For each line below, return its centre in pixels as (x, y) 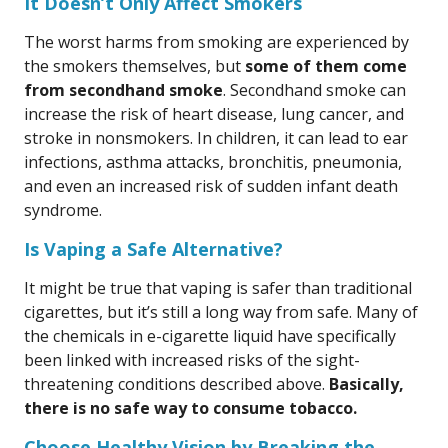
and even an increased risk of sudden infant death (211, 186)
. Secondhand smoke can (314, 90)
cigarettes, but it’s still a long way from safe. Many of (221, 312)
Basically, (366, 384)
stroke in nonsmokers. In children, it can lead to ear (216, 138)
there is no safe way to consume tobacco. (190, 408)
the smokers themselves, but (134, 66)
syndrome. (63, 210)
